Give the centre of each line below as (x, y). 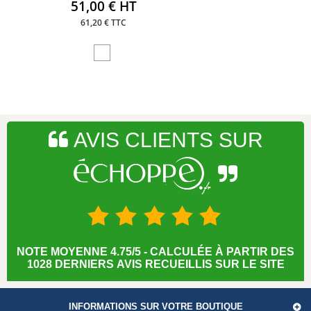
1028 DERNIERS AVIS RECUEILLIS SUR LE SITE (155, 264)
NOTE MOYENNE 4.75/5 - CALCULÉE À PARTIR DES (155, 251)
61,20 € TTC (104, 22)
